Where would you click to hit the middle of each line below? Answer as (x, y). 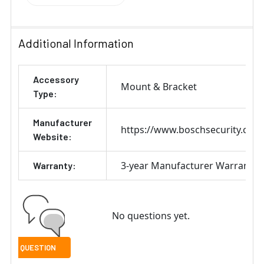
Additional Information (76, 43)
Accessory (56, 79)
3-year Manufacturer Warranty (189, 165)
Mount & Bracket (159, 86)
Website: (52, 136)
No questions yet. (151, 215)
